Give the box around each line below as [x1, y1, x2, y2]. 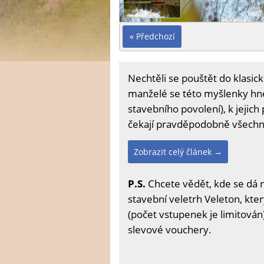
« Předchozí [129, 31, 175, 42]
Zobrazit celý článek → [134, 146, 222, 158]
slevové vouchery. [128, 223, 212, 237]
